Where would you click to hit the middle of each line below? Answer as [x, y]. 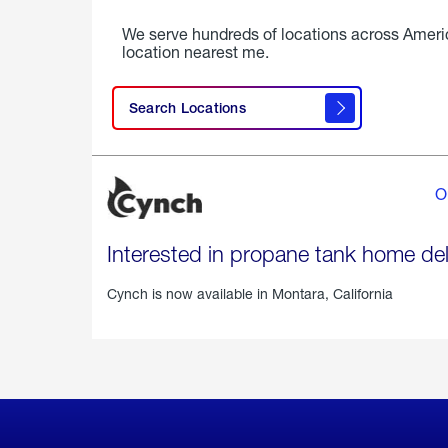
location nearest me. [195, 51]
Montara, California [332, 294]
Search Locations [187, 107]
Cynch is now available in [189, 294]
